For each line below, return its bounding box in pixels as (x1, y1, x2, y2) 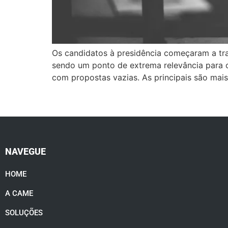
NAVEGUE (5, 146, 46, 157)
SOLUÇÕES (5, 208, 43, 217)
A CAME (5, 188, 33, 198)
